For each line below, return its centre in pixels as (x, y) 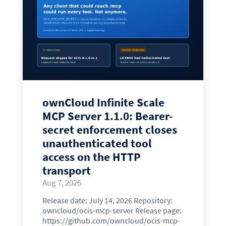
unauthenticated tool (97, 143)
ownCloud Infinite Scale (103, 102)
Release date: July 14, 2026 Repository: (107, 201)
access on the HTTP (91, 157)
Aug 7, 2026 (62, 183)
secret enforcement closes (109, 130)
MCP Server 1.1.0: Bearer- (107, 116)
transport (66, 171)
